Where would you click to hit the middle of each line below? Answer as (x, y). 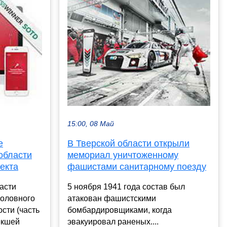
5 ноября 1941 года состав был (126, 187)
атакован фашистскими (112, 199)
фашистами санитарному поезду (137, 167)
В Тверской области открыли (128, 144)
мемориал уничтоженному (123, 155)
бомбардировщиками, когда (120, 210)
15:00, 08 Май (91, 124)
